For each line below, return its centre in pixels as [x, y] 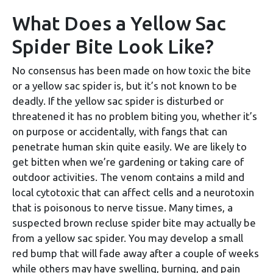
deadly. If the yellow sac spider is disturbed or [118, 101]
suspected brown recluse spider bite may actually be [134, 223]
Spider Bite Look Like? [113, 47]
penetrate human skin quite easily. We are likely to [129, 147]
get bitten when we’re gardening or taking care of [128, 162]
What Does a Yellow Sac [119, 23]
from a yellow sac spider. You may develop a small [128, 238]
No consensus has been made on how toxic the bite [132, 71]
